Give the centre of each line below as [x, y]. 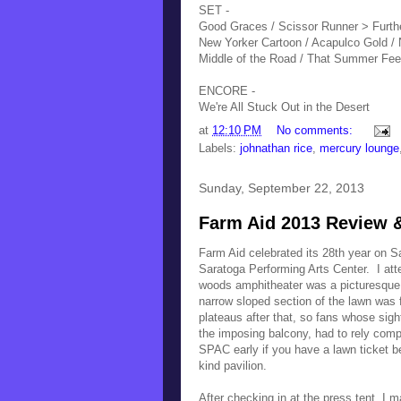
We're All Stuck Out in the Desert [284, 107]
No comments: [316, 130]
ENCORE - [227, 91]
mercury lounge [359, 148]
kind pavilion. [233, 365]
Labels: [219, 148]
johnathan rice [276, 148]
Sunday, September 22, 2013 [282, 188]
